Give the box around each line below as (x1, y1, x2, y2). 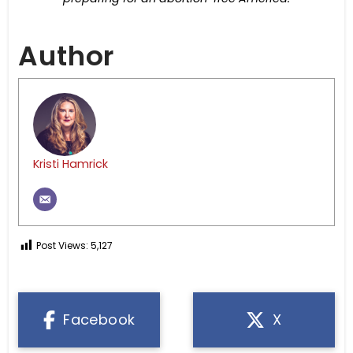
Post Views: (36, 238, 89, 252)
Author (18, 37, 115, 76)
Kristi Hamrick (33, 155, 109, 172)
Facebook (63, 309, 136, 329)
